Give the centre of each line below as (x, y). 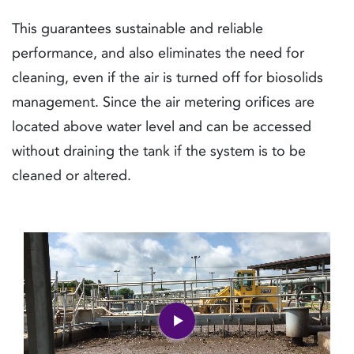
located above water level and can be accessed (162, 127)
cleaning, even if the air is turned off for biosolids (168, 78)
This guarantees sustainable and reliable (137, 29)
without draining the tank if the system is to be (159, 151)
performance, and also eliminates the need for (158, 53)
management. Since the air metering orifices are (163, 102)
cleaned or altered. (72, 176)
